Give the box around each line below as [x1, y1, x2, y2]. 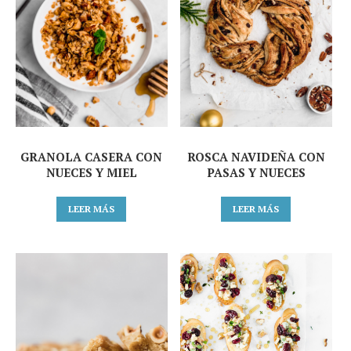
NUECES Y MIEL [45, 164, 137, 180]
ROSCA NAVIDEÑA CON [186, 148, 325, 165]
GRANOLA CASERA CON [20, 148, 163, 165]
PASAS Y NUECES [206, 164, 306, 180]
